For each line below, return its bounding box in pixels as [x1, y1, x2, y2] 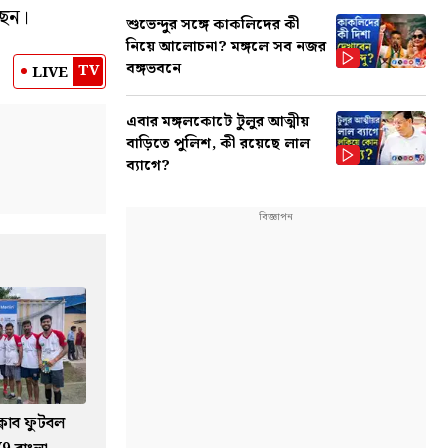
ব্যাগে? [126, 154, 170, 178]
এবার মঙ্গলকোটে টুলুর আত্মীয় [126, 110, 309, 134]
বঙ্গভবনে [126, 57, 181, 81]
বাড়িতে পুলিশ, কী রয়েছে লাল [126, 132, 310, 156]
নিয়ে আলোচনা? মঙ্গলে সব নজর [126, 35, 326, 59]
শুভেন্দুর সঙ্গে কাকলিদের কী [126, 13, 300, 37]
